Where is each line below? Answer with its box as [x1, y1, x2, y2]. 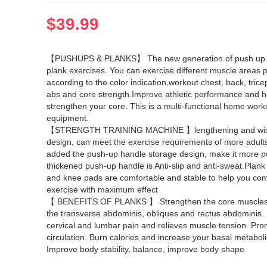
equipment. [46, 113, 89, 123]
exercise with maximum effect [46, 184, 159, 194]
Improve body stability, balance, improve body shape [46, 244, 245, 254]
